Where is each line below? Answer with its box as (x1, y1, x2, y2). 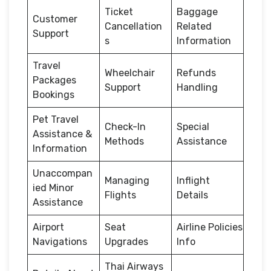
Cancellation (105, 20, 162, 32)
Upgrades (105, 235, 148, 247)
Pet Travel (33, 113, 79, 125)
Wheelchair (105, 67, 155, 79)
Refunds (177, 67, 216, 79)
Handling (177, 81, 218, 93)
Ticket (105, 5, 133, 18)
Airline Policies (177, 221, 243, 233)
